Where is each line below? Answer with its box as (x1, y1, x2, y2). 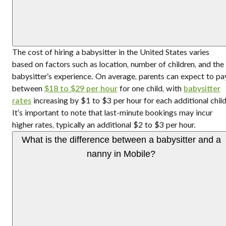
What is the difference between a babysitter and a (21, 135, 221, 145)
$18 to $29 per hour (44, 85, 118, 93)
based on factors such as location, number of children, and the (12, 61, 224, 69)
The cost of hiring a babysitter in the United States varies (12, 48, 209, 57)
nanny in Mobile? (87, 149, 155, 159)
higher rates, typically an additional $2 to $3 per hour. (12, 121, 196, 130)
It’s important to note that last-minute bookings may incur (12, 109, 212, 118)
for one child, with (118, 85, 184, 93)
